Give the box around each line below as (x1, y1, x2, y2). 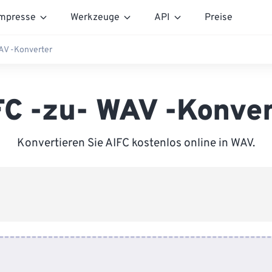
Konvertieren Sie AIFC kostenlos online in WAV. (17, 136, 255, 151)
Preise (205, 11, 233, 24)
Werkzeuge (70, 11, 120, 24)
